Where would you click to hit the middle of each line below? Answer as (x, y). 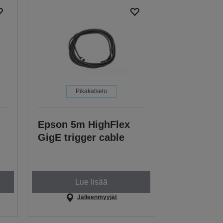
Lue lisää (91, 182)
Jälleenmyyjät (97, 197)
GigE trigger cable (81, 138)
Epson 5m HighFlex (84, 125)
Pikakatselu (91, 91)
